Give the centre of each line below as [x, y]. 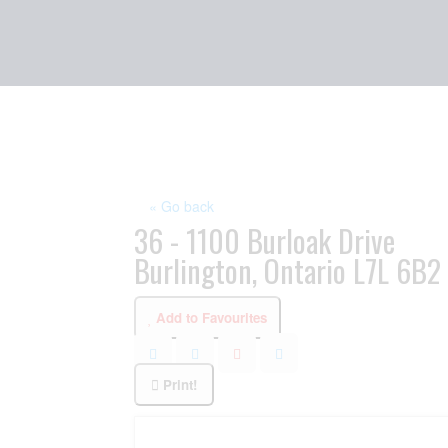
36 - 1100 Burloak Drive [265, 240]
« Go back [182, 206]
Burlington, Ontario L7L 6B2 [288, 270]
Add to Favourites [212, 317]
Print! [180, 384]
